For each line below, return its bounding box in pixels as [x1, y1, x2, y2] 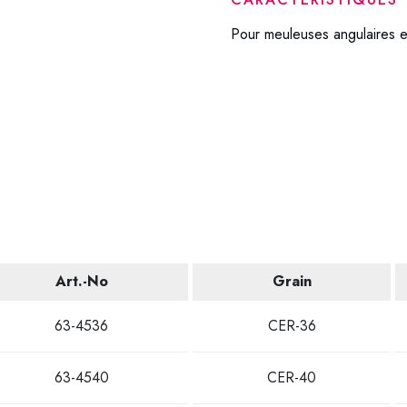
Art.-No [55, 271, 108, 292]
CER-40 [267, 367, 316, 388]
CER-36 [267, 315, 316, 336]
